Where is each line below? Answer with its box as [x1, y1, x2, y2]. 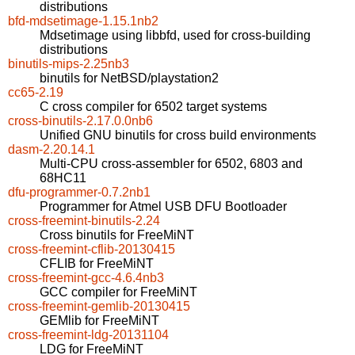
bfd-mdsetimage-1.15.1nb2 [8, 14, 158, 29]
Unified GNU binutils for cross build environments [40, 128, 316, 143]
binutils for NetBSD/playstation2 [40, 71, 219, 86]
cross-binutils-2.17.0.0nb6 [8, 114, 153, 128]
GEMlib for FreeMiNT [40, 314, 159, 328]
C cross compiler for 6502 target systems [40, 100, 267, 114]
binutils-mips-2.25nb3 [8, 57, 129, 71]
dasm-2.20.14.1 [8, 143, 95, 157]
